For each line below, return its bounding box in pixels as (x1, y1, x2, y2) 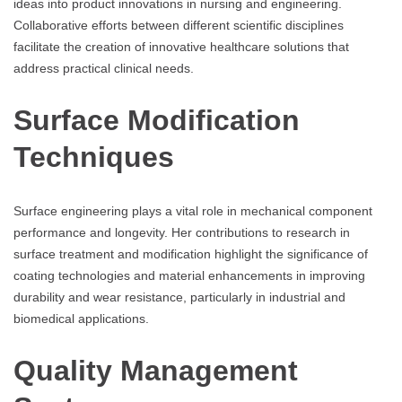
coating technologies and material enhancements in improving (13, 267, 365, 283)
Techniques (13, 141, 174, 174)
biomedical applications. (13, 310, 149, 326)
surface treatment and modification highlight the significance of (13, 246, 368, 261)
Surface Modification (13, 104, 300, 137)
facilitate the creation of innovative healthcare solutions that (13, 39, 349, 54)
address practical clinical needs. (13, 60, 194, 75)
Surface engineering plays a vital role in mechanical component (13, 203, 372, 218)
